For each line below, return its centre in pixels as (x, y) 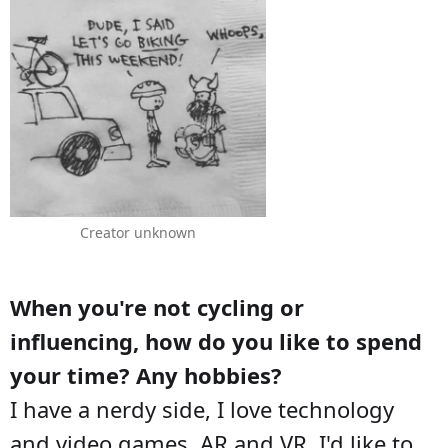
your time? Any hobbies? (146, 374)
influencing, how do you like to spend (216, 340)
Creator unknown (138, 232)
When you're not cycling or (157, 306)
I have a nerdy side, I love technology (202, 408)
